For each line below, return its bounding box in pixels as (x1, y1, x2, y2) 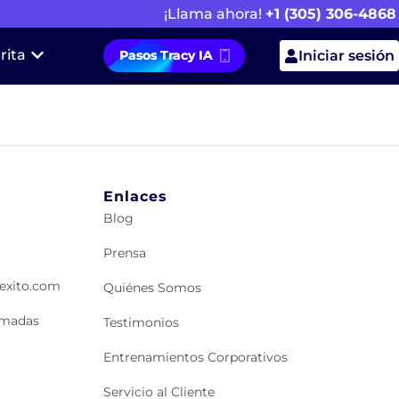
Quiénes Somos (103, 279, 202, 296)
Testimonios (103, 313, 180, 330)
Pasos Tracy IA (118, 47, 220, 64)
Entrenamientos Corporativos (103, 348, 289, 365)
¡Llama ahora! (164, 5, 265, 22)
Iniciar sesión (297, 47, 395, 65)
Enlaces (103, 187, 168, 205)
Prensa (103, 244, 147, 261)
